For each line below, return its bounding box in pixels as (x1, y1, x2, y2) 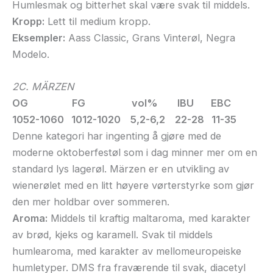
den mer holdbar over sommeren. (12, 196, 169, 208)
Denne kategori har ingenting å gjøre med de (12, 130, 221, 143)
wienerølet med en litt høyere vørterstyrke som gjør (12, 179, 254, 192)
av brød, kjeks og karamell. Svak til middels (12, 229, 213, 241)
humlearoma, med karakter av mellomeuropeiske (12, 245, 241, 258)
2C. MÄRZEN (12, 80, 74, 93)
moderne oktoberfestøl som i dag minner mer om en (12, 146, 257, 159)
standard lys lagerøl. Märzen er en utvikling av (12, 163, 229, 175)
